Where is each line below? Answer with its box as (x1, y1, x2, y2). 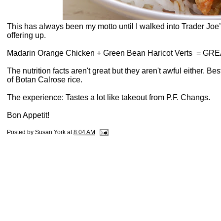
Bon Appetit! (6, 111, 49, 120)
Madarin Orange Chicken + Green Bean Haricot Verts (6, 49, 194, 58)
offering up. (6, 31, 46, 40)
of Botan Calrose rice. (6, 75, 82, 84)
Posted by (6, 129, 35, 136)
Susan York (35, 129, 66, 136)
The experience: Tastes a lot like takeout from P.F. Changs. (6, 93, 210, 102)
